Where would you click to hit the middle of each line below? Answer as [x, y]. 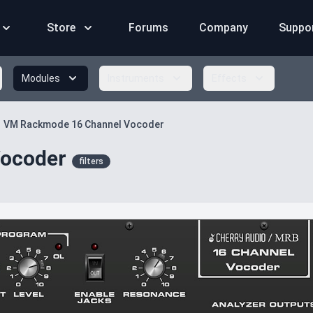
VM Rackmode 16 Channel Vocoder [84, 124]
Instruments [136, 78]
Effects [229, 78]
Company [225, 28]
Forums [150, 28]
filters [91, 161]
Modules [41, 78]
